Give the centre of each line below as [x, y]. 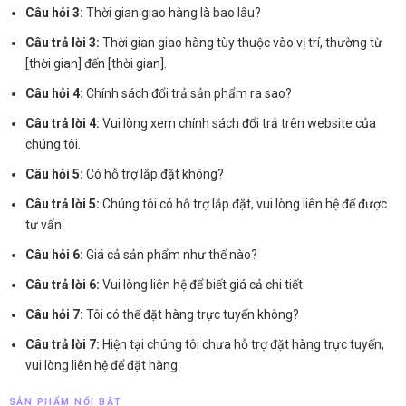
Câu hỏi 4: [55, 94]
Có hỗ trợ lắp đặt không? [154, 174]
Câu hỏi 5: [55, 174]
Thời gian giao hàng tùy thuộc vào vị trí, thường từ [242, 43]
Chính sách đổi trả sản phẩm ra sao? [188, 94]
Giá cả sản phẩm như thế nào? [171, 255]
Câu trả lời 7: [63, 345]
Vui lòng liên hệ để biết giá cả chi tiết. [203, 285]
